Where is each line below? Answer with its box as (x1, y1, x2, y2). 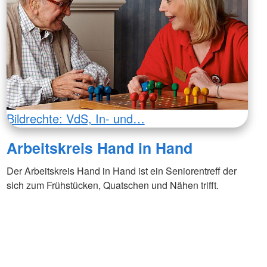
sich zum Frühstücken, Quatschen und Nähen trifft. (6, 178, 219, 192)
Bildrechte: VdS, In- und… (6, 109, 145, 127)
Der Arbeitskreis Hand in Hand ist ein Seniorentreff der (6, 163, 237, 178)
